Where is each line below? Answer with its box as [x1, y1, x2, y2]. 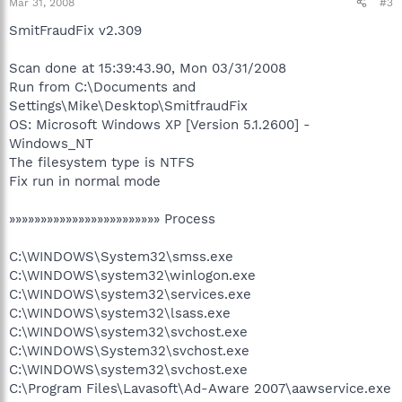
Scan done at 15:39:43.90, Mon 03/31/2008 [9, 59, 286, 76]
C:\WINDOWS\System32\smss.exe [9, 248, 233, 265]
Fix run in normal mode [9, 172, 161, 189]
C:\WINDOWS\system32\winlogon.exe [9, 267, 256, 284]
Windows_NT [9, 135, 93, 152]
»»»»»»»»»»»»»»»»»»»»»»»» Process [9, 210, 215, 227]
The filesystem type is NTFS [9, 153, 195, 170]
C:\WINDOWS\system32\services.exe [9, 285, 251, 302]
